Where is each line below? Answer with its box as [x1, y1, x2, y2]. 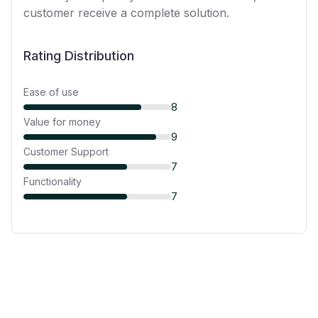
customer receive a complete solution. [23, 6, 229, 20]
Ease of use [23, 86, 79, 98]
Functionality [23, 175, 82, 187]
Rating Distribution [23, 48, 134, 63]
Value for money [23, 116, 101, 128]
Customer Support [23, 146, 109, 158]
